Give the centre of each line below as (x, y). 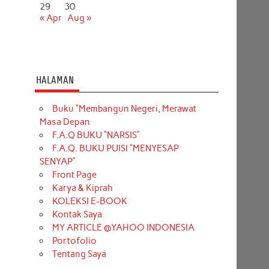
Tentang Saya (79, 254)
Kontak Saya (77, 214)
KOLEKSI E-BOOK (89, 201)
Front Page (74, 174)
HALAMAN (55, 80)
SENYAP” (57, 161)
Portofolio (74, 240)
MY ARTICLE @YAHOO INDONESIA (123, 227)
